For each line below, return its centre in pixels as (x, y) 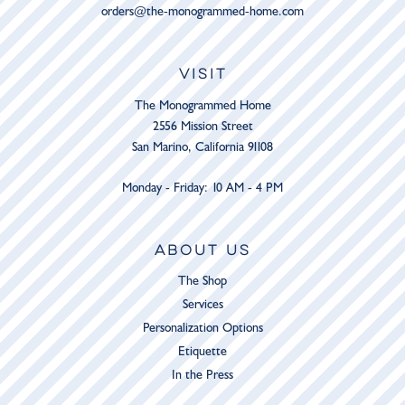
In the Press (202, 375)
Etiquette (202, 352)
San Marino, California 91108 (202, 147)
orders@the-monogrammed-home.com (202, 12)
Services (202, 305)
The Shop (202, 281)
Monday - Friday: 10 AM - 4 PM (202, 188)
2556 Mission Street (202, 127)
